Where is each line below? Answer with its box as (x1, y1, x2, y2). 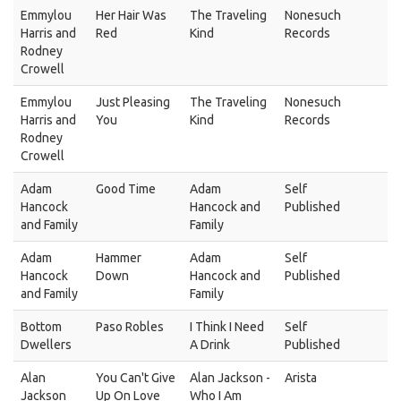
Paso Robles (96, 320, 164, 334)
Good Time (96, 182, 156, 196)
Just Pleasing (96, 95, 170, 109)
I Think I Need (190, 320, 264, 334)
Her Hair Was (96, 8, 166, 22)
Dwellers (21, 337, 72, 352)
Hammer (96, 251, 141, 265)
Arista (285, 371, 317, 385)
